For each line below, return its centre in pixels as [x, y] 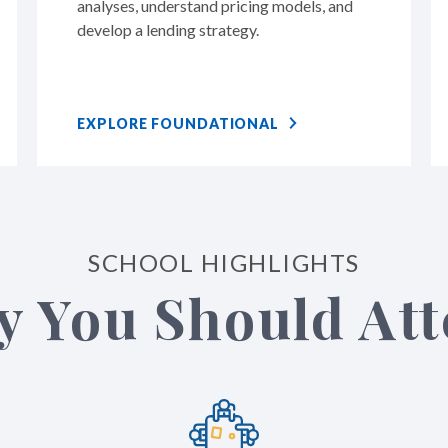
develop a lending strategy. [170, 29]
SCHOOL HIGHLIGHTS [224, 262]
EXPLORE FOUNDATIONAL [178, 123]
